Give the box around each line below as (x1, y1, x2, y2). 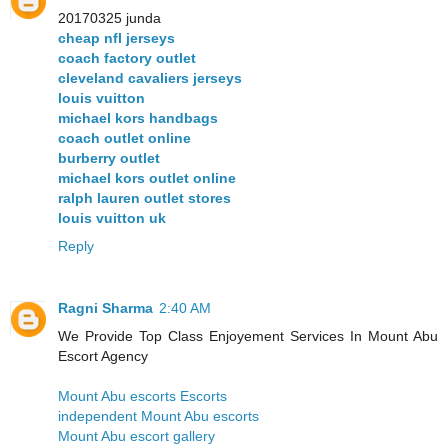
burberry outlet (58, 150, 160, 167)
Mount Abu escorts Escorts (58, 388, 227, 405)
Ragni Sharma (58, 300, 153, 317)
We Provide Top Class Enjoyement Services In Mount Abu (58, 328, 438, 345)
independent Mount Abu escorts (58, 408, 259, 425)
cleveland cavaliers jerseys (58, 70, 242, 87)
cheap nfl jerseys (58, 30, 175, 47)
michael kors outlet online (58, 170, 236, 187)
